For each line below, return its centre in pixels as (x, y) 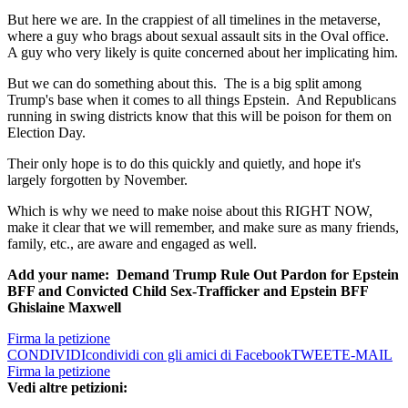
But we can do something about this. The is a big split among (184, 84)
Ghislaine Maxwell (64, 308)
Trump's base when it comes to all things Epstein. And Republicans (202, 100)
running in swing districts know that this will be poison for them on (199, 117)
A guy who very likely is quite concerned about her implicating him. (203, 53)
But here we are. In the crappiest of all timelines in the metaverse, (194, 20)
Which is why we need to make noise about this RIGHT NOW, (190, 211)
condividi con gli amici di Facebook (189, 355)
